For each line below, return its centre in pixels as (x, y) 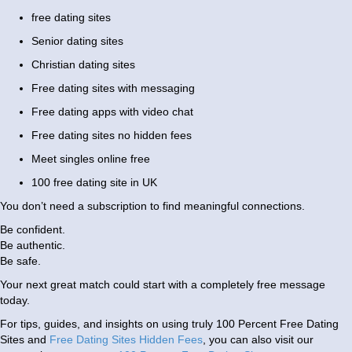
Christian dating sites (83, 65)
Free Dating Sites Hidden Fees (126, 340)
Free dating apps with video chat (112, 112)
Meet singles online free (91, 159)
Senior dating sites (77, 41)
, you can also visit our (258, 340)
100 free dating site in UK (94, 183)
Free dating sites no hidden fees (112, 136)
